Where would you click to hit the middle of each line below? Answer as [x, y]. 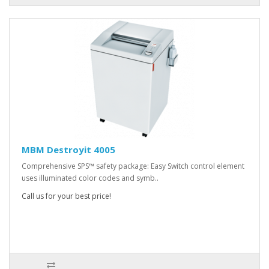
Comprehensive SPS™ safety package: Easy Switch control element [133, 166]
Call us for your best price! [66, 196]
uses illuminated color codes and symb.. [90, 178]
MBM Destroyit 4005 [68, 150]
